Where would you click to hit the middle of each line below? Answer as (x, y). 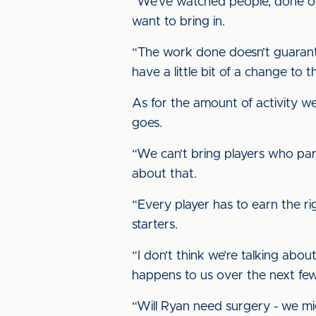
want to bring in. (178, 22)
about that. (164, 174)
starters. (155, 225)
